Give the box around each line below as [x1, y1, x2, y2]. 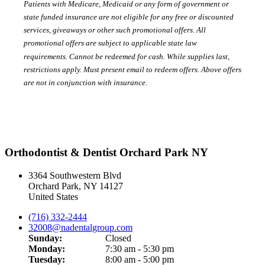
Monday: [28, 243, 65, 254]
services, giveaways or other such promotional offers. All [24, 25, 206, 35]
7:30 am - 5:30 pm [105, 243, 174, 254]
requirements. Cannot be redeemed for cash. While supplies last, [24, 51, 230, 61]
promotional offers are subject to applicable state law [24, 38, 197, 48]
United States [28, 191, 78, 202]
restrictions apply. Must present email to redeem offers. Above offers [24, 64, 241, 74]
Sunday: [28, 232, 62, 243]
